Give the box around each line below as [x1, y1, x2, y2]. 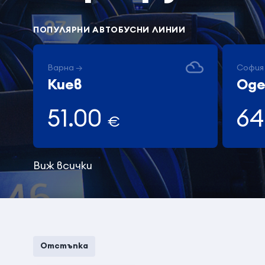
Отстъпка [40, 240, 88, 251]
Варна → [47, 62, 83, 73]
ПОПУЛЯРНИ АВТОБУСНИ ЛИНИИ [33, 24, 186, 35]
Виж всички [33, 159, 92, 172]
